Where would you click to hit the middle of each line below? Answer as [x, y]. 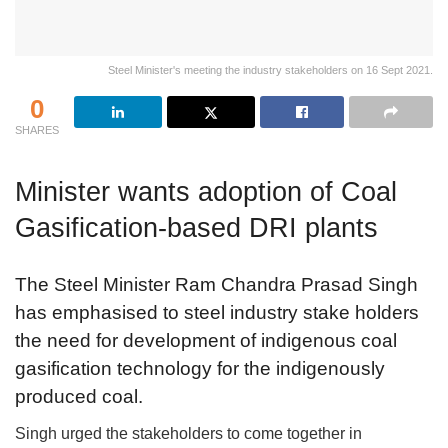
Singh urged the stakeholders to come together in [188, 433]
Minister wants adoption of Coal [206, 191]
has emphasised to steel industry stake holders [217, 313]
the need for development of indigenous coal [206, 341]
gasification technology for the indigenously [200, 369]
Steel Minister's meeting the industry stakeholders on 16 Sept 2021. [270, 70]
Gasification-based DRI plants [196, 227]
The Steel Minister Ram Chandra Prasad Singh [216, 285]
